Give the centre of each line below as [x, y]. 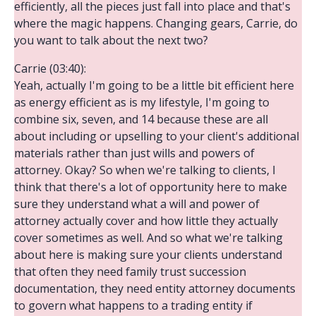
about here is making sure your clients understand [148, 254]
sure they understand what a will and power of [137, 203]
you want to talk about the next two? [111, 40]
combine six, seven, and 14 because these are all [141, 119]
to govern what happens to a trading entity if [133, 305]
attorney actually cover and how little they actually [146, 220]
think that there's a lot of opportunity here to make [151, 187]
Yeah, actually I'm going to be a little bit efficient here [154, 85]
